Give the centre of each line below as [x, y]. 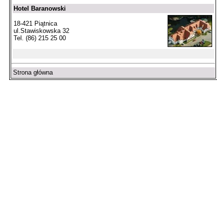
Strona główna [33, 72]
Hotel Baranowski [40, 9]
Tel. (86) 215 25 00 [40, 38]
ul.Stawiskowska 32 [41, 31]
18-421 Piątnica [35, 24]
